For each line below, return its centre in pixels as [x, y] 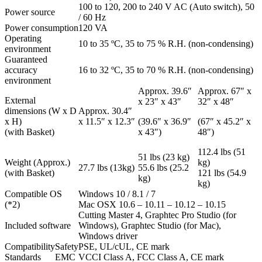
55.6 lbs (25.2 [163, 168]
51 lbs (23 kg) [164, 157]
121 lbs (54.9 [222, 173]
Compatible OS [33, 194]
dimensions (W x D [41, 111]
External [20, 101]
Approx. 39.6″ [165, 91]
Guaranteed [26, 60]
